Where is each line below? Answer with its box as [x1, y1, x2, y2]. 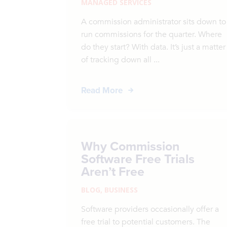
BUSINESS [104, 185, 138, 195]
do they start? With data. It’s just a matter [81, 42, 226, 53]
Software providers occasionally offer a [81, 204, 219, 215]
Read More [81, 84, 123, 96]
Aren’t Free [81, 162, 145, 180]
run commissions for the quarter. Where [81, 29, 222, 40]
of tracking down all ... [81, 54, 160, 65]
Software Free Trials [81, 149, 195, 168]
